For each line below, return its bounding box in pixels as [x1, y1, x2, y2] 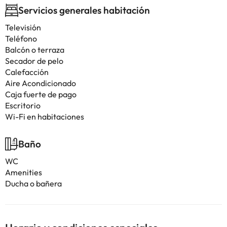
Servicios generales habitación [18, 4, 150, 16]
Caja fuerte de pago [5, 89, 77, 99]
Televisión [5, 22, 41, 32]
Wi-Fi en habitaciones [5, 111, 84, 122]
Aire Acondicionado [5, 78, 76, 88]
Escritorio [5, 100, 41, 110]
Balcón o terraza [5, 45, 64, 55]
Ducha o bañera [5, 178, 62, 188]
